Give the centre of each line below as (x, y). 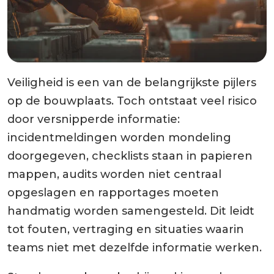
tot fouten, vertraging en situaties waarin (126, 229)
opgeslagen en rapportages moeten (113, 192)
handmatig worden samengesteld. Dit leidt (131, 211)
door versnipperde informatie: (94, 119)
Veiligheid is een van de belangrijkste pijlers (132, 82)
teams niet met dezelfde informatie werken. (135, 247)
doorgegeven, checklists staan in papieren (130, 156)
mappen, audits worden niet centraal (114, 174)
